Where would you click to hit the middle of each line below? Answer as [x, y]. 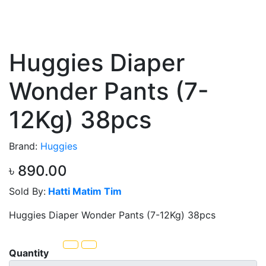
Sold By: [27, 191]
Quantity [29, 253]
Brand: [25, 146]
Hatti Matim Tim [84, 191]
